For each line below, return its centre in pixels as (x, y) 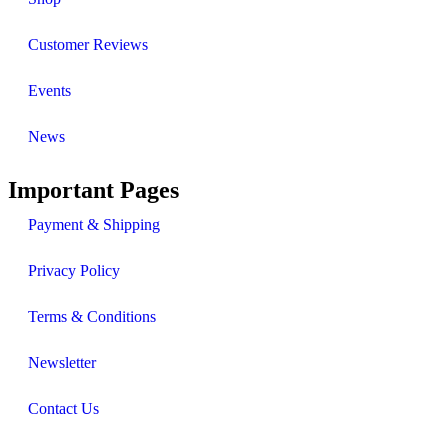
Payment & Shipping (94, 224)
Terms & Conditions (92, 316)
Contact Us (63, 408)
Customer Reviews (88, 44)
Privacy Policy (74, 270)
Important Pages (93, 189)
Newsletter (62, 362)
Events (49, 90)
